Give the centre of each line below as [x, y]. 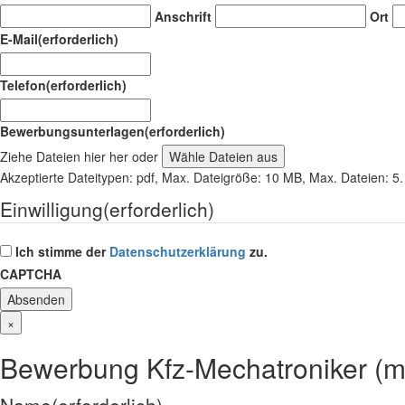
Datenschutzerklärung [178, 251]
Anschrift [183, 16]
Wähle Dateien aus [223, 156]
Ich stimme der [62, 251]
